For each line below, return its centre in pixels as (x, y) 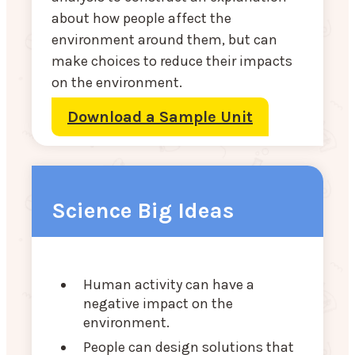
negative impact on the (158, 304)
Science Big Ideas (143, 211)
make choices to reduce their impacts (172, 61)
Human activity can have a (169, 285)
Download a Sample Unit (160, 116)
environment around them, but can (164, 39)
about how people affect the (141, 18)
